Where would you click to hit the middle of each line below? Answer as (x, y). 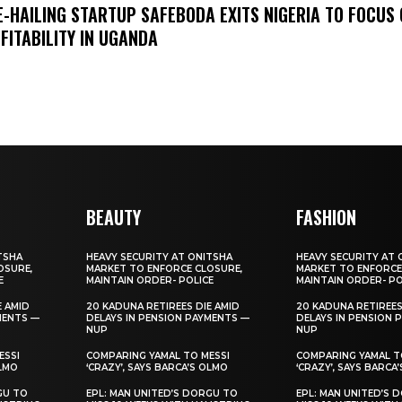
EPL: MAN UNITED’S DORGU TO (162, 393)
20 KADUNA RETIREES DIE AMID (163, 306)
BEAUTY (114, 217)
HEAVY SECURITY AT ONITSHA (160, 257)
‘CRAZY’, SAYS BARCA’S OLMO (157, 367)
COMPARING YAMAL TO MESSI (158, 355)
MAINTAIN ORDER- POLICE (150, 280)
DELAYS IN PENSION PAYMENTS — (168, 318)
